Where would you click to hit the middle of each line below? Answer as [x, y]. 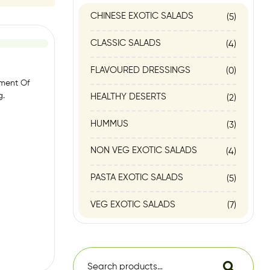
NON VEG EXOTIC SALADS [144, 151]
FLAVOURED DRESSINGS [140, 70]
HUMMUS [109, 124]
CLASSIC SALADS [126, 43]
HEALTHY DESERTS [128, 97]
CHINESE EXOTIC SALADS [142, 16]
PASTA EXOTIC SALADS [137, 177]
